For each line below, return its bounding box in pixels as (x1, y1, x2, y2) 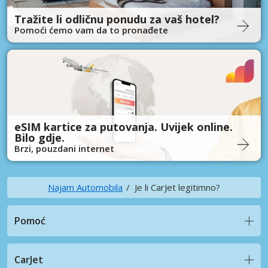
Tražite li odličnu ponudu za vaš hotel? (14, 11, 220, 26)
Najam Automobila (48, 181, 123, 193)
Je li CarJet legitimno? (135, 181, 220, 193)
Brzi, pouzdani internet (14, 142, 114, 154)
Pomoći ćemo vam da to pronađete (14, 23, 168, 36)
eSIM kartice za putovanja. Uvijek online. (14, 119, 233, 134)
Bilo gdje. (14, 130, 65, 145)
